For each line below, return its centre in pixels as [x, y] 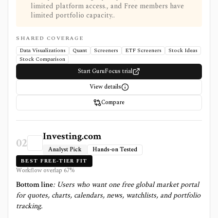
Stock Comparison [42, 59]
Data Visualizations [43, 50]
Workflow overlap [40, 171]
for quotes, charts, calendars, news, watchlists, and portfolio [108, 195]
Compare [113, 102]
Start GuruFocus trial [105, 71]
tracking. [29, 206]
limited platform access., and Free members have [107, 6]
